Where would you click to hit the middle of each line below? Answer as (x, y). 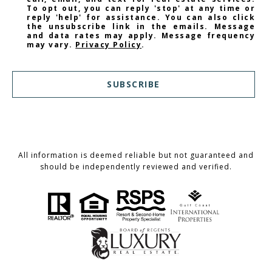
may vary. (51, 44)
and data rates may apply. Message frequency (141, 35)
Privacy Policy (109, 44)
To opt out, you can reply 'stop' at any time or (141, 8)
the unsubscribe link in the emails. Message (141, 26)
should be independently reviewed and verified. (136, 166)
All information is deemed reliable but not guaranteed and (136, 155)
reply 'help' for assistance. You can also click (141, 17)
